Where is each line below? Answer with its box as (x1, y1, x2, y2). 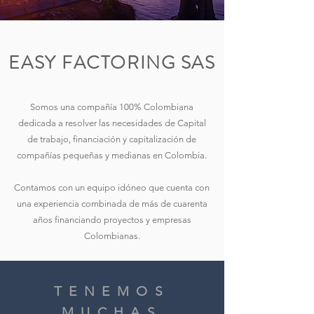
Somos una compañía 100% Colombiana (30, 102, 193, 112)
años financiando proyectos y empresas (32, 214, 191, 225)
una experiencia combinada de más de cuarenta (16, 198, 207, 209)
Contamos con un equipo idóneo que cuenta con (14, 182, 210, 193)
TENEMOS (53, 283, 170, 299)
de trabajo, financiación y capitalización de (27, 134, 196, 144)
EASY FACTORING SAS (8, 50, 216, 76)
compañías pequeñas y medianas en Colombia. (17, 150, 207, 161)
